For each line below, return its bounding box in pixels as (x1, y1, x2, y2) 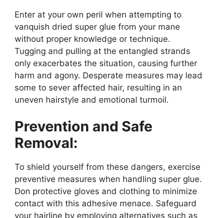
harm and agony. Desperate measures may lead (15, 70, 202, 80)
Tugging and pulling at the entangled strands (15, 46, 190, 56)
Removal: (15, 134, 78, 151)
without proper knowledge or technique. (15, 34, 170, 44)
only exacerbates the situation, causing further (15, 58, 197, 68)
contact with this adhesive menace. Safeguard (15, 199, 197, 208)
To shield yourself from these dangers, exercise (15, 162, 200, 172)
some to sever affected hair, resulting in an (15, 82, 182, 92)
